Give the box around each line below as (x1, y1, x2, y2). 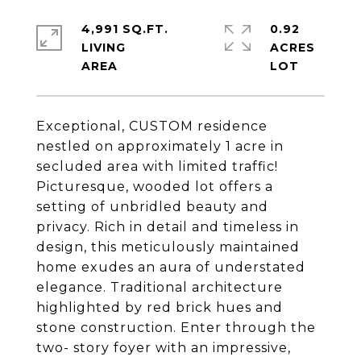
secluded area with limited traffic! (36, 159, 278, 174)
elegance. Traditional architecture (36, 280, 283, 295)
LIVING (81, 40, 126, 55)
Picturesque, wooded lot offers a (36, 179, 273, 194)
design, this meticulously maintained (36, 239, 300, 255)
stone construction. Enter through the (36, 320, 316, 335)
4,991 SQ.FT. (81, 22, 168, 36)
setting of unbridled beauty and (36, 199, 268, 214)
